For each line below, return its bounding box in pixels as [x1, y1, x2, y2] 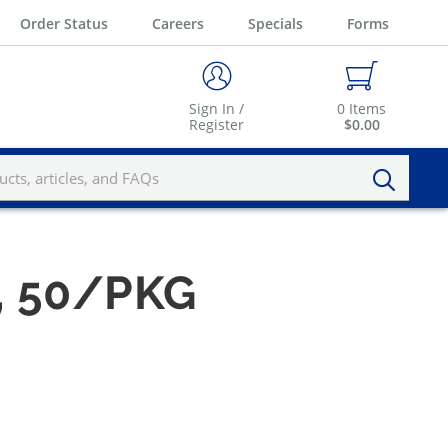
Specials [248, 13, 303, 33]
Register [189, 115, 244, 135]
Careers [152, 13, 204, 33]
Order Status [20, 13, 108, 33]
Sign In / [189, 99, 244, 119]
